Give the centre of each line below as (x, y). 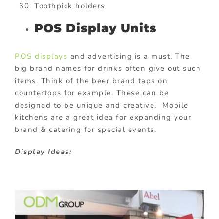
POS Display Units (96, 28)
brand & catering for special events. (86, 129)
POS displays (41, 56)
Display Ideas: (43, 151)
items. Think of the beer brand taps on (91, 80)
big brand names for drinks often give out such (108, 68)
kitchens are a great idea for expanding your (103, 117)
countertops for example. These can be (92, 93)
